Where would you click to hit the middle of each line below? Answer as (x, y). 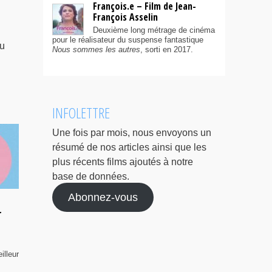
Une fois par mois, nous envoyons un (132, 133)
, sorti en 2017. (167, 50)
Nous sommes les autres (96, 50)
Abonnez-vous (103, 198)
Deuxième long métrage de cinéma (154, 30)
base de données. (91, 177)
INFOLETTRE (81, 113)
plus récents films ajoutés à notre (123, 162)
